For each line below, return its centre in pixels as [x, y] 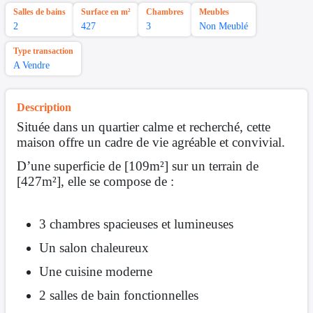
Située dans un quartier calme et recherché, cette [144, 127]
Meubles [214, 12]
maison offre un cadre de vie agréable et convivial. [151, 143]
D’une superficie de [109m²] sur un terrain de [138, 166]
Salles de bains [39, 12]
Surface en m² [106, 12]
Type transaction [43, 51]
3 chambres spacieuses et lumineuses [136, 224]
